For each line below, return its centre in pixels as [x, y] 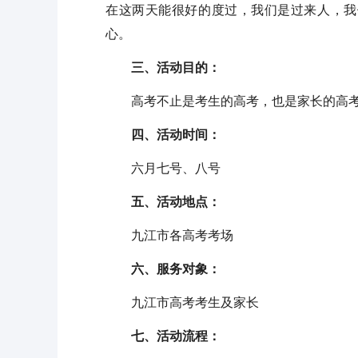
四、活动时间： [163, 135]
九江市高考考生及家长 [182, 302]
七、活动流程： [163, 336]
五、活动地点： [163, 202]
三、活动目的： [163, 68]
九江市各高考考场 [169, 235]
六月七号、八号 [163, 168]
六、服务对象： [163, 269]
